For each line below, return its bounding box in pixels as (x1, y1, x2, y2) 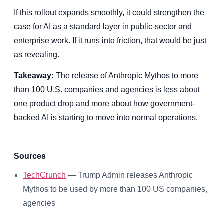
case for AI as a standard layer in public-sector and (14, 22, 192, 31)
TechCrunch (23, 170, 66, 179)
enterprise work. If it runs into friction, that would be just (14, 36, 206, 45)
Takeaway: (14, 71, 54, 80)
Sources (14, 151, 46, 160)
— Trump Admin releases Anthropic (66, 170, 193, 179)
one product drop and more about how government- (14, 99, 195, 108)
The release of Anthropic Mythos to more (54, 71, 198, 80)
